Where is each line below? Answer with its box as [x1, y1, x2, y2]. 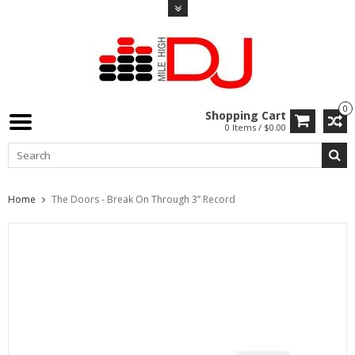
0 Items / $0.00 [225, 121, 286, 133]
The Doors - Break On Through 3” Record [52, 192, 235, 206]
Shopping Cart [205, 108, 286, 123]
